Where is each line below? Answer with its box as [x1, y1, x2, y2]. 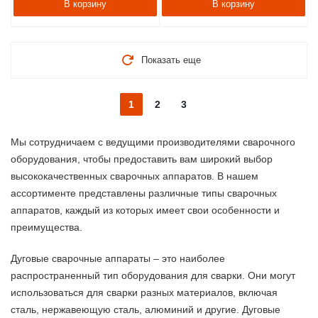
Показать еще [141, 55, 201, 65]
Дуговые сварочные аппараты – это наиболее [11, 253, 225, 264]
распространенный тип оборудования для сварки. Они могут [11, 270, 295, 281]
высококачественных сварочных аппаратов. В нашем [11, 170, 258, 182]
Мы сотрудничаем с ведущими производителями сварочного [11, 136, 295, 148]
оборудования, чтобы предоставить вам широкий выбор [11, 153, 273, 165]
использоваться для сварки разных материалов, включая [11, 287, 278, 298]
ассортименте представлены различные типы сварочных [11, 187, 277, 199]
